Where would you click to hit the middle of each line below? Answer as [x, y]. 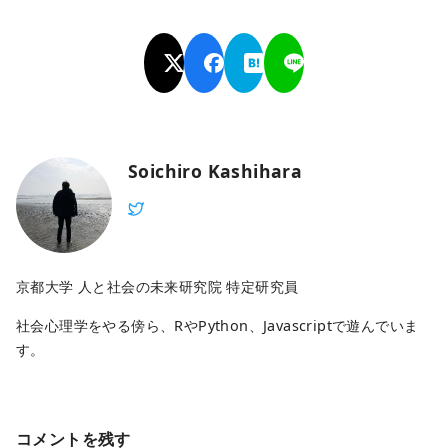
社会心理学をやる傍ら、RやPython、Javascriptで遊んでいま [217, 325]
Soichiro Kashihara [215, 170]
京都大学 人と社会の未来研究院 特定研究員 [157, 287]
